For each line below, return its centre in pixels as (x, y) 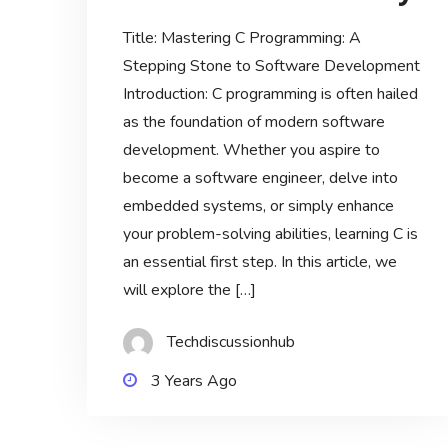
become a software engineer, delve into (260, 178)
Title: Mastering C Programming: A (241, 38)
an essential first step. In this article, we (259, 262)
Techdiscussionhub (230, 342)
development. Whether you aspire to (251, 150)
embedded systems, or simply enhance (258, 206)
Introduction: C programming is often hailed (270, 94)
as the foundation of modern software (253, 122)
